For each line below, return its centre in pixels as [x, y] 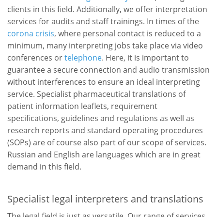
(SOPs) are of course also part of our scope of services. [107, 142]
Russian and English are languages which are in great [104, 154]
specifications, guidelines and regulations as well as [101, 118]
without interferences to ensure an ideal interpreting [104, 82]
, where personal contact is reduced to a [128, 33]
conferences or [36, 57]
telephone [83, 57]
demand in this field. [44, 166]
